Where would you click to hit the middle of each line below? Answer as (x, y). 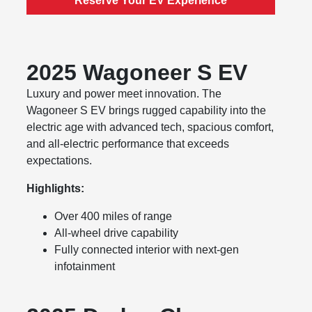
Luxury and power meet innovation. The (124, 94)
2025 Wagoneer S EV (137, 73)
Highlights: (56, 189)
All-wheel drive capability (117, 233)
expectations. (60, 161)
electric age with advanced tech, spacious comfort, (150, 127)
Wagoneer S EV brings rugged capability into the (147, 111)
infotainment (85, 267)
